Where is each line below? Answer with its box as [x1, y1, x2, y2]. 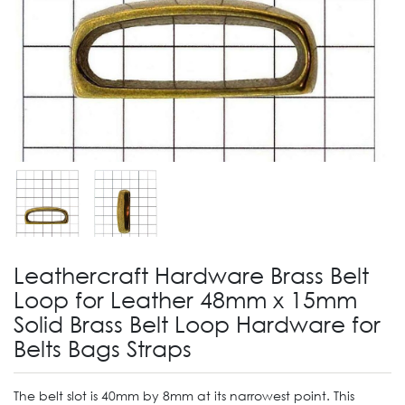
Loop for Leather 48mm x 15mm [14, 284, 357, 313]
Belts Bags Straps [14, 333, 192, 362]
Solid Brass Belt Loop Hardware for [14, 308, 381, 337]
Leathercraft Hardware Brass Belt [14, 259, 369, 288]
